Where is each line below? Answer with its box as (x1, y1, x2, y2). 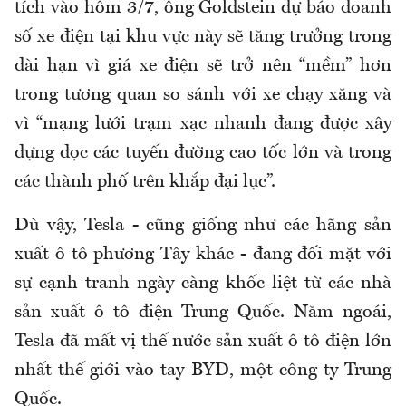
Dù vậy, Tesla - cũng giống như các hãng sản (14, 217, 391, 236)
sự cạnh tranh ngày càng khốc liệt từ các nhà (14, 275, 391, 294)
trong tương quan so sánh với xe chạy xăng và (14, 86, 391, 105)
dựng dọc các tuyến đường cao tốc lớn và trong (14, 144, 391, 163)
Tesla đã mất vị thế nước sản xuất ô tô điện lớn (14, 333, 391, 352)
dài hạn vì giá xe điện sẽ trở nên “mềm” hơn (14, 57, 391, 76)
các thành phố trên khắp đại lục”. (14, 173, 275, 192)
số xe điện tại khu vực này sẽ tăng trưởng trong (14, 28, 391, 47)
